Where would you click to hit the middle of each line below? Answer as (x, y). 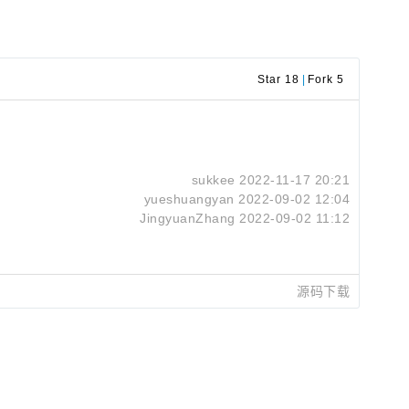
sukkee (213, 180)
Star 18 (278, 79)
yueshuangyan (189, 199)
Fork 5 (326, 79)
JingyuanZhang (188, 218)
